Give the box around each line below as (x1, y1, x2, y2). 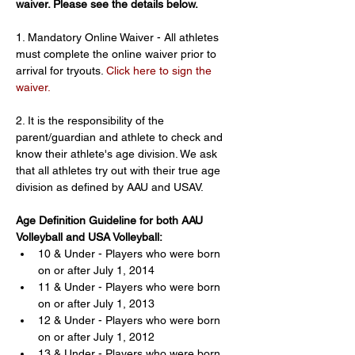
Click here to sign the (106, 64, 215, 77)
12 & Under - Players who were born (38, 314, 223, 326)
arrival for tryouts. (16, 64, 106, 77)
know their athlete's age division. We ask (16, 147, 220, 160)
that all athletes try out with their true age (16, 164, 223, 177)
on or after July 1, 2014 (38, 264, 155, 277)
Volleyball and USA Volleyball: (16, 231, 162, 243)
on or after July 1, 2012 (38, 330, 155, 343)
